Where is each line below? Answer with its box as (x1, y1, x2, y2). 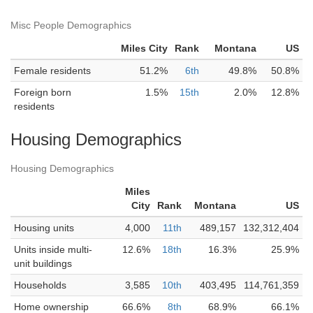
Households (14, 279, 66, 291)
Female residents (14, 65, 91, 76)
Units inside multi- (14, 244, 92, 255)
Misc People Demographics (10, 20, 131, 31)
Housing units (14, 222, 74, 233)
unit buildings (14, 258, 72, 269)
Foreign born (14, 87, 71, 98)
